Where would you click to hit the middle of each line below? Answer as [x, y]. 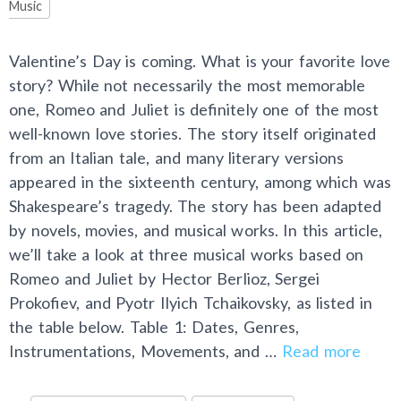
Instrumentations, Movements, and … [145, 351]
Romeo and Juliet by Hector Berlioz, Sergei [165, 278]
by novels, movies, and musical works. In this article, [196, 230]
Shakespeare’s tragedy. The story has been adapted [196, 206]
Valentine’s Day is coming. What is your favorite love [200, 61]
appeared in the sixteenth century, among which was [200, 182]
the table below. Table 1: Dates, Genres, [154, 327]
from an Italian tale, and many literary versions [176, 158]
